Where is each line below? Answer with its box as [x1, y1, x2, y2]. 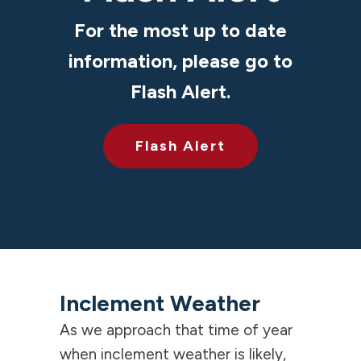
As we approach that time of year [59, 321, 293, 339]
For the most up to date [74, 19, 287, 42]
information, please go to [68, 49, 293, 73]
